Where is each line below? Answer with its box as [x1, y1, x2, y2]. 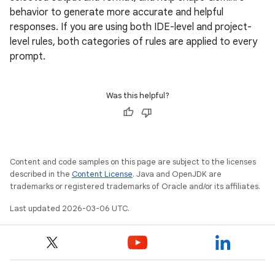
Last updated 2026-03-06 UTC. [10, 203, 130, 214]
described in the [10, 168, 72, 179]
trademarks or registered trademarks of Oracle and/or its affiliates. [10, 180, 260, 192]
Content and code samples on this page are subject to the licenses [10, 156, 256, 167]
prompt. [10, 50, 45, 63]
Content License [72, 168, 133, 179]
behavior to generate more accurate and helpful [10, 6, 223, 18]
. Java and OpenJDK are [133, 168, 222, 179]
